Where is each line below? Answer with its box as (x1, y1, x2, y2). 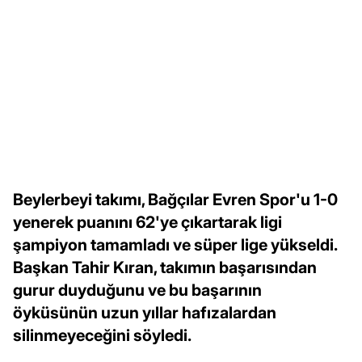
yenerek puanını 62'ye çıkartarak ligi (13, 213, 282, 233)
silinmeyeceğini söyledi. (13, 326, 192, 346)
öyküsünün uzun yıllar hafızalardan (13, 303, 276, 323)
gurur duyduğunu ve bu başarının (13, 280, 262, 301)
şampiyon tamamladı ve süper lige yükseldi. (13, 235, 337, 255)
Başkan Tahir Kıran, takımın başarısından (13, 258, 317, 278)
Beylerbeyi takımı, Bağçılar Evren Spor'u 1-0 (13, 190, 338, 210)
